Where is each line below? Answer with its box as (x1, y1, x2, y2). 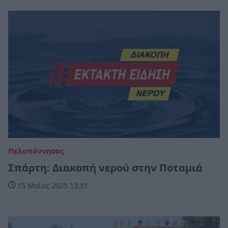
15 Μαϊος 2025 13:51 (15, 180, 88, 190)
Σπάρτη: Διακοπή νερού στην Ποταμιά (8, 160, 203, 175)
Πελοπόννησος (8, 146, 64, 156)
